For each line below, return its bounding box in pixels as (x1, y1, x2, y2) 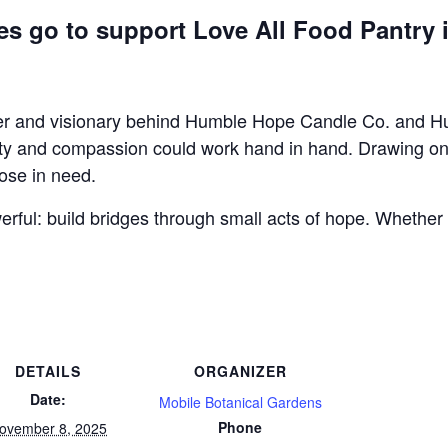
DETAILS (15, 361, 81, 381)
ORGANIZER (193, 361, 287, 381)
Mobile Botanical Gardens (158, 392, 322, 412)
